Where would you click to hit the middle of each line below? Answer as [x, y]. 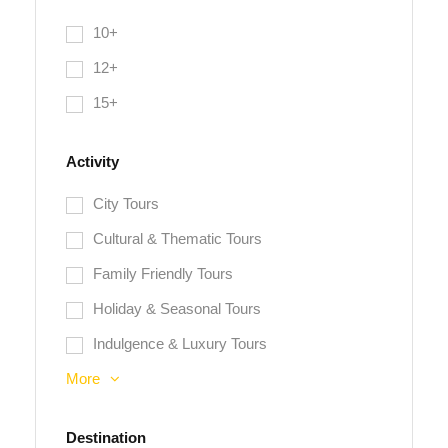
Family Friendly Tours [163, 274]
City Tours [126, 204]
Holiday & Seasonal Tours [177, 309]
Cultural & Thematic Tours [177, 239]
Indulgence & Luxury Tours [180, 344]
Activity [92, 162]
